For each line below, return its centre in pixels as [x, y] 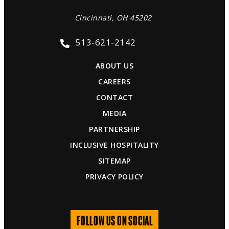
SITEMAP [114, 161]
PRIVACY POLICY [114, 177]
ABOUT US [114, 66]
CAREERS [114, 82]
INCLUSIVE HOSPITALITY [114, 145]
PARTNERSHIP [114, 129]
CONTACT [114, 98]
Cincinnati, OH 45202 [113, 18]
